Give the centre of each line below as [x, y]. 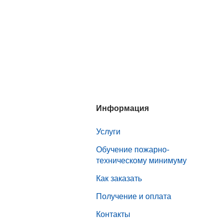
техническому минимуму [141, 160]
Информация [122, 109]
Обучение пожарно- [132, 149]
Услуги [108, 131]
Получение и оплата [133, 196]
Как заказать [119, 178]
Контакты [113, 214]
